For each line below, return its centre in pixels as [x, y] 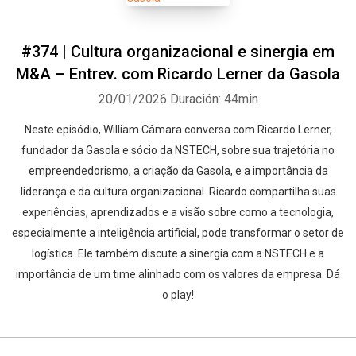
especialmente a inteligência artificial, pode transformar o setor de [178, 233]
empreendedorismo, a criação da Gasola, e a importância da [178, 171]
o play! [178, 295]
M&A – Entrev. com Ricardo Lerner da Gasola [178, 74]
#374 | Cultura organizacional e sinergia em [178, 52]
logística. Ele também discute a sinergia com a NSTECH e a [178, 253]
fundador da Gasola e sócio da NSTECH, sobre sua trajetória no [178, 150]
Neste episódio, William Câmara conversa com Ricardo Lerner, [178, 130]
